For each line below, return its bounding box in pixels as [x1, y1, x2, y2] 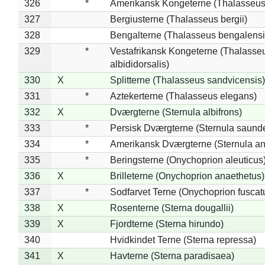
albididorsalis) [109, 59, 169, 69]
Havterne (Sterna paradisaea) [109, 250, 234, 261]
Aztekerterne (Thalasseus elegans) [109, 91, 257, 101]
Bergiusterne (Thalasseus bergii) [109, 14, 247, 24]
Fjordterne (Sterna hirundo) [109, 218, 224, 229]
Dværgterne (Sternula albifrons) [109, 106, 242, 117]
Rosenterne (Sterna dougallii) [109, 202, 234, 213]
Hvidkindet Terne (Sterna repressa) [109, 234, 256, 245]
